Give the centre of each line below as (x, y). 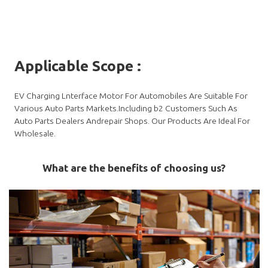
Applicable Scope (74, 66)
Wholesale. (35, 133)
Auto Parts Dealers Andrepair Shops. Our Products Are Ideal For (133, 121)
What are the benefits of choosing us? (134, 167)
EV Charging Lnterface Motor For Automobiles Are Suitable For (131, 95)
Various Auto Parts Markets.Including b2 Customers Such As (126, 108)
